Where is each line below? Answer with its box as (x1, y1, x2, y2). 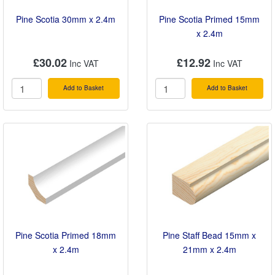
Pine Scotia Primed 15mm (159, 12, 260, 25)
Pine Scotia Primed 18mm (15, 228, 116, 241)
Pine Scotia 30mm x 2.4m (16, 12, 115, 25)
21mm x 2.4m (182, 242, 236, 255)
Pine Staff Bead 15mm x (163, 228, 256, 241)
